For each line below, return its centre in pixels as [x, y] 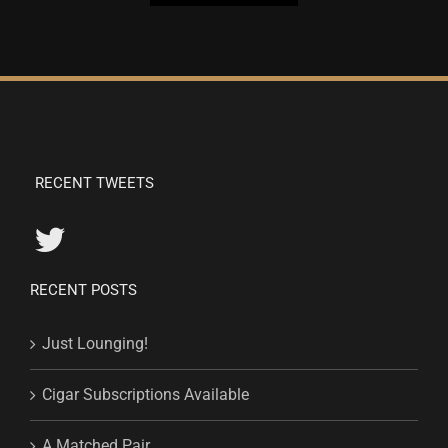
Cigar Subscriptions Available [145, 394]
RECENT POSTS [83, 289]
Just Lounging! [95, 343]
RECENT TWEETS [94, 182]
